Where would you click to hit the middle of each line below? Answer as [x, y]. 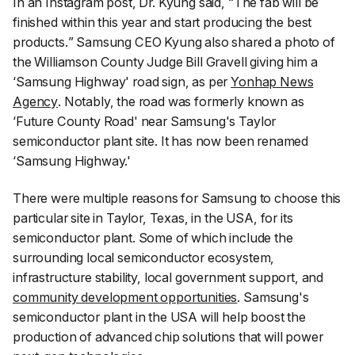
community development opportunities [125, 298]
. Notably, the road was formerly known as [181, 101]
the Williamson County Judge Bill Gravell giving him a [165, 61]
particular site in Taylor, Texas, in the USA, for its [153, 218]
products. [40, 42]
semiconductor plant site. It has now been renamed [161, 141]
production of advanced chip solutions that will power [168, 337]
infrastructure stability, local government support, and [168, 278]
